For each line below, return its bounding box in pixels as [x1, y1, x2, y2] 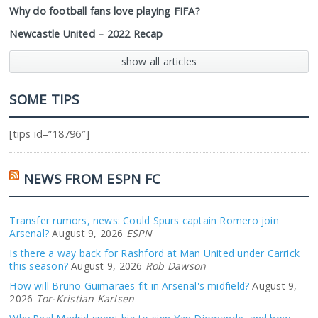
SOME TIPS [9, 90, 79, 109]
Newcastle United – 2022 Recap [9, 27, 163, 41]
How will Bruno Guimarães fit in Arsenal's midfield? [9, 279, 250, 293]
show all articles [121, 55, 197, 69]
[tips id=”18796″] [9, 127, 90, 141]
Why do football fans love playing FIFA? [9, 4, 200, 18]
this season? [9, 259, 68, 273]
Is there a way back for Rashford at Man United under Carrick [9, 246, 300, 261]
